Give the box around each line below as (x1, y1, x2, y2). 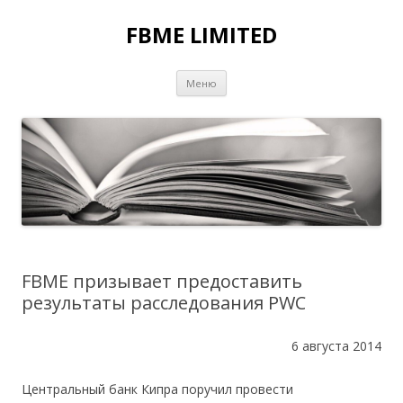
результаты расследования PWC (22, 291, 306, 315)
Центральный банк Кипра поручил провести (22, 381, 293, 398)
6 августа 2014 (291, 337, 381, 354)
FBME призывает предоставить (22, 269, 302, 293)
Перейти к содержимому (227, 67, 378, 85)
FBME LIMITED (126, 20, 277, 49)
